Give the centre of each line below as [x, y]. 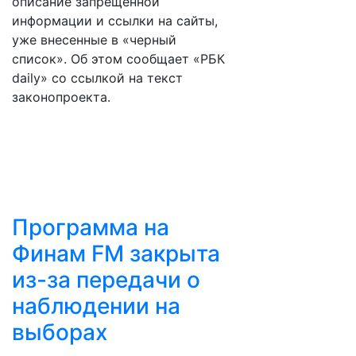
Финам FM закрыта [116, 253]
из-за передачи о [106, 280]
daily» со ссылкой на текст [97, 78]
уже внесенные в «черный [94, 40]
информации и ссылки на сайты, [115, 21]
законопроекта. [61, 97]
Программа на [91, 227]
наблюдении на [96, 306]
